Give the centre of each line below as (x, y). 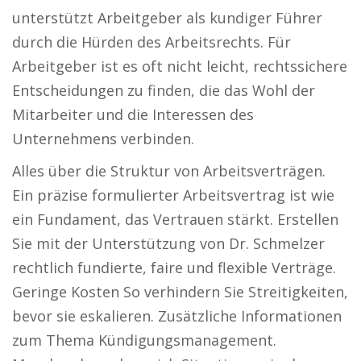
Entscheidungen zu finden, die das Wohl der (164, 90)
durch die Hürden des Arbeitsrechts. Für (151, 42)
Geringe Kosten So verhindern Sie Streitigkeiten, (180, 292)
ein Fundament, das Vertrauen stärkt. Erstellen (175, 219)
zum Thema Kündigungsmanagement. (144, 340)
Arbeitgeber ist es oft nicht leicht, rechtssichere (180, 66)
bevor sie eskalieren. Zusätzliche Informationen (177, 316)
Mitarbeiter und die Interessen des (133, 114)
